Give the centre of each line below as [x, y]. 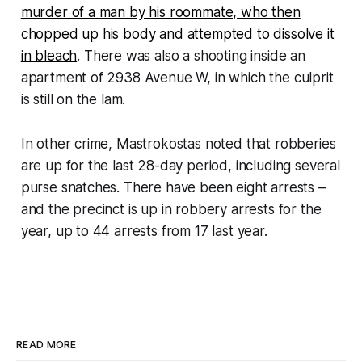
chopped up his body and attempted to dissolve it [177, 34]
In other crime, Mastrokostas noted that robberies [178, 143]
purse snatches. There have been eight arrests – [173, 187]
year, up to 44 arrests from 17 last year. [144, 231]
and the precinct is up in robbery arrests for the [171, 209]
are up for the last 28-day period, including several [180, 165]
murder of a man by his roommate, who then [160, 12]
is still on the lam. [73, 99]
